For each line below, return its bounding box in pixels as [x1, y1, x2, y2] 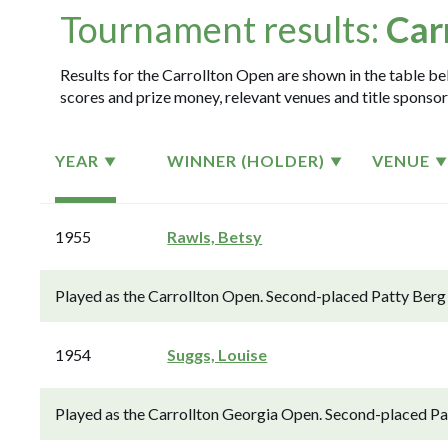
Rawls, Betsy [167, 227, 263, 246]
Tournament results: [60, 7, 386, 51]
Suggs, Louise [167, 345, 268, 364]
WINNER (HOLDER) [167, 151, 326, 170]
